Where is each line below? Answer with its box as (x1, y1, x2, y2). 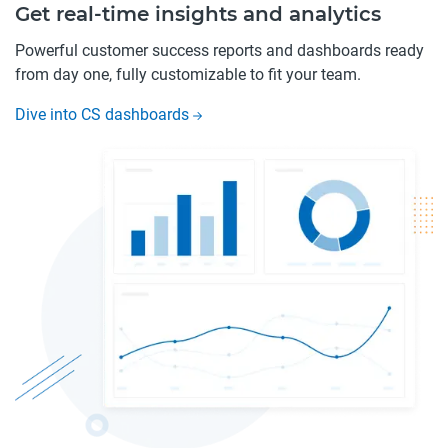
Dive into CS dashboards (15, 105, 193, 125)
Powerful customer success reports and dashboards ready (15, 41, 424, 61)
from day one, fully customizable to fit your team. (15, 65, 361, 85)
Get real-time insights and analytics (15, 2, 381, 27)
